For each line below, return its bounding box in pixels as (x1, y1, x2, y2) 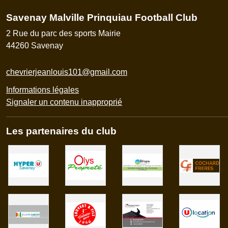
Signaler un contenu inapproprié (6, 97, 122, 106)
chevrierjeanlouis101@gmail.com (6, 67, 127, 76)
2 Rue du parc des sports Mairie (6, 28, 121, 38)
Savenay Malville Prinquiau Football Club (6, 12, 197, 23)
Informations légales (6, 85, 79, 94)
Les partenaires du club (6, 125, 117, 136)
